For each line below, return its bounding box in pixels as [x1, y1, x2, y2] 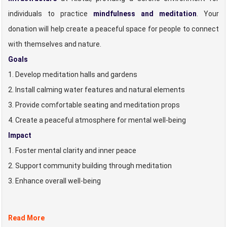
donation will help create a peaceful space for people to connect [8, 25, 219, 33]
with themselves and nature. [8, 40, 101, 48]
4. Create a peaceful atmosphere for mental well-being [8, 116, 186, 124]
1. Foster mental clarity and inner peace [8, 146, 136, 155]
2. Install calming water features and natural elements [8, 86, 185, 94]
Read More [8, 214, 45, 222]
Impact [8, 131, 31, 139]
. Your [197, 10, 219, 18]
